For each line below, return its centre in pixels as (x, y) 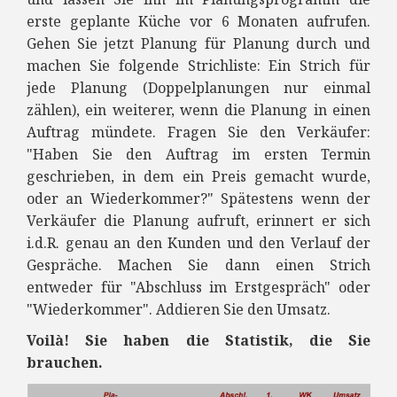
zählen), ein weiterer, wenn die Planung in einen (198, 109)
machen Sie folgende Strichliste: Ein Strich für (198, 65)
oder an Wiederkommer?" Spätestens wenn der (198, 198)
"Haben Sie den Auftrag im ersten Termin (198, 154)
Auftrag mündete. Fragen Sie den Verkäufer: (198, 132)
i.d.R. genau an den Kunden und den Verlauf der (198, 242)
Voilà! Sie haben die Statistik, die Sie (198, 340)
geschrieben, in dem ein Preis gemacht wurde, (198, 176)
